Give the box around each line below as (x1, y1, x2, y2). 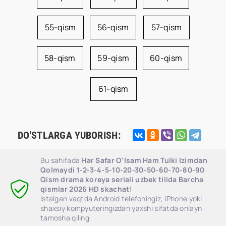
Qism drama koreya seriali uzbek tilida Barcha (40, 175, 204, 184)
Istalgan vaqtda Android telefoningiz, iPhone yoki (40, 194, 202, 203)
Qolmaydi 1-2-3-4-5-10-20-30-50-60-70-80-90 (40, 165, 205, 175)
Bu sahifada (40, 155, 82, 165)
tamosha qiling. (40, 213, 92, 222)
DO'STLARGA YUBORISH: (18, 129, 121, 141)
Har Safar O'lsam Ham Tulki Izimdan (81, 155, 207, 165)
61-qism (98, 83, 129, 94)
